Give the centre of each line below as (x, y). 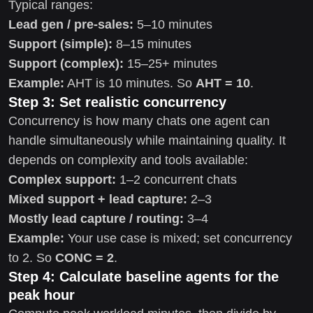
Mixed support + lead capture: (98, 199)
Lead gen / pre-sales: (71, 24)
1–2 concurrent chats (176, 179)
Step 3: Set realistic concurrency (117, 102)
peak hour (42, 294)
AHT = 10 (223, 83)
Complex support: (62, 179)
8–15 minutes (152, 44)
